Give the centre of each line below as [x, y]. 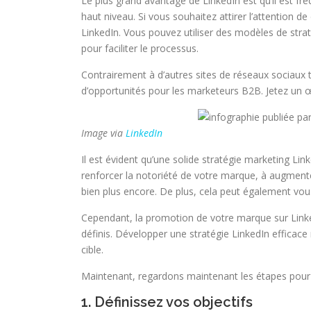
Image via [103, 133]
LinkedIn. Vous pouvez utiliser [149, 32]
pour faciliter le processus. [140, 48]
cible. [92, 250]
